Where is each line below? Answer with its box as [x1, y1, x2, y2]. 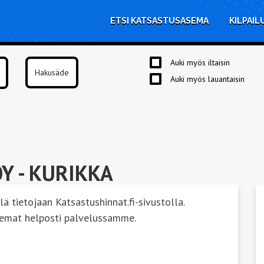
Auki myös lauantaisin [170, 73, 245, 84]
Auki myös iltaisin [170, 57, 230, 68]
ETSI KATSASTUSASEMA [110, 16, 209, 25]
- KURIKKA [14, 159, 113, 187]
